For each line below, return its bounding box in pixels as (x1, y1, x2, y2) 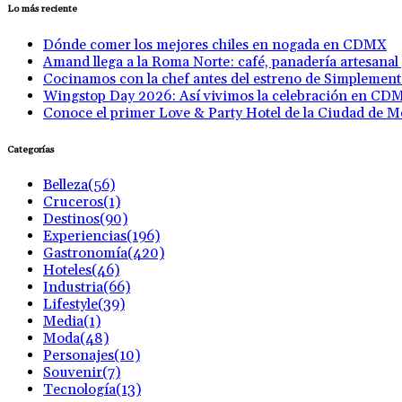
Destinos (43, 210, 100, 229)
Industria (43, 278, 103, 297)
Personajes (43, 346, 114, 365)
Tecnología (43, 380, 116, 399)
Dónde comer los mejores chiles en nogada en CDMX (43, 35, 387, 54)
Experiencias (43, 227, 127, 246)
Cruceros (43, 193, 103, 212)
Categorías (7, 143, 54, 156)
